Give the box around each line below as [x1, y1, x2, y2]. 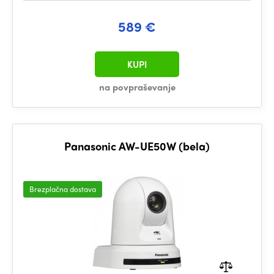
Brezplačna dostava [29, 183, 96, 194]
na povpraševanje [98, 80, 176, 94]
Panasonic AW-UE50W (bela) [64, 138, 210, 154]
